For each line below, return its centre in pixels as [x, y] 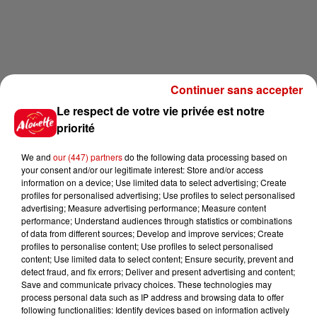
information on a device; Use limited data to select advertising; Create [154, 182]
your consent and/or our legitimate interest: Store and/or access [142, 169]
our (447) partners [88, 157]
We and [37, 157]
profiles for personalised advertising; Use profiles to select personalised [158, 195]
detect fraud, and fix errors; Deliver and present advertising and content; [158, 271]
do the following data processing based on [205, 157]
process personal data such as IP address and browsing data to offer [152, 297]
